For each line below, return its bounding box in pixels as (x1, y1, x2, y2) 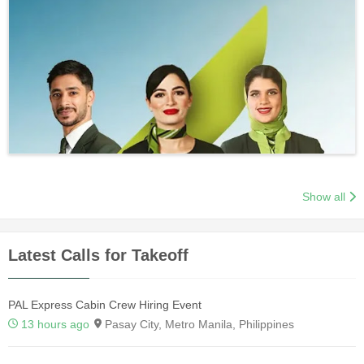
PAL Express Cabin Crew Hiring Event (8, 297, 201, 311)
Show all (302, 189, 346, 203)
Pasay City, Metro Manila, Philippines (102, 317, 294, 331)
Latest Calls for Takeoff (8, 245, 188, 264)
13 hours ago (21, 317, 89, 331)
